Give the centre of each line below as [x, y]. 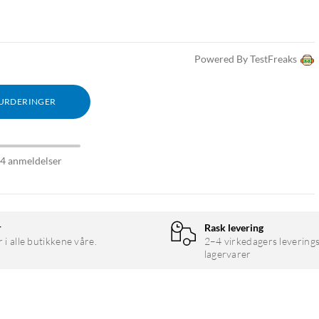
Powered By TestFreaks [246, 59]
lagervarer [228, 254]
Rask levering [234, 228]
